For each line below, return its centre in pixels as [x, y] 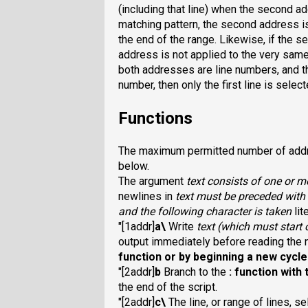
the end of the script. [168, 287]
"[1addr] [136, 227]
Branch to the [195, 272]
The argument [152, 181]
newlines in [147, 197]
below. [134, 166]
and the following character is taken [206, 212]
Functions [155, 119]
